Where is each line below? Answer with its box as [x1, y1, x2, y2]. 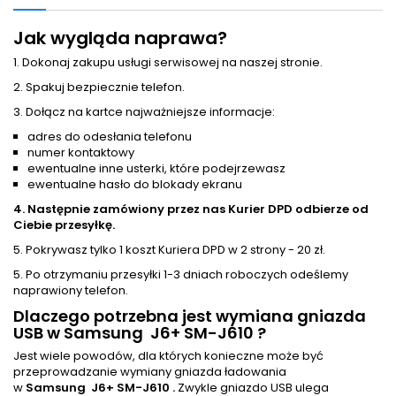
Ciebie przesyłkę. [13, 217, 115, 234]
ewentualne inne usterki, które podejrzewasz [27, 160, 286, 178]
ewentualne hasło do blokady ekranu [27, 176, 242, 194]
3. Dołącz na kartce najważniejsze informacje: [13, 103, 275, 121]
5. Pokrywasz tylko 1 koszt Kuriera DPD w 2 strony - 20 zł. [13, 241, 325, 259]
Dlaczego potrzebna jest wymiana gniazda [13, 305, 366, 328]
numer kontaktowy [27, 144, 134, 162]
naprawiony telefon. [13, 282, 128, 300]
